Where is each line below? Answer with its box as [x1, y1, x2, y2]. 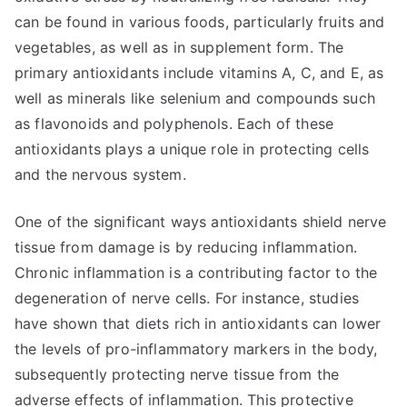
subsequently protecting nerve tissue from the [15, 365, 340, 383]
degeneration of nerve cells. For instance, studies [15, 289, 360, 307]
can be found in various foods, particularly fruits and [15, 13, 385, 31]
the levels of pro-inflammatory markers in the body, [15, 340, 378, 358]
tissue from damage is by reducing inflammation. [15, 238, 358, 256]
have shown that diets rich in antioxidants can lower [15, 314, 382, 333]
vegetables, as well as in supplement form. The [15, 38, 344, 56]
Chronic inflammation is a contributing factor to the [15, 263, 378, 282]
